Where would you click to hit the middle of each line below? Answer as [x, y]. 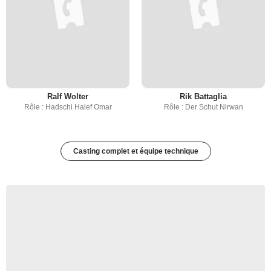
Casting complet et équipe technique [135, 151]
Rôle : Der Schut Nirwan [203, 107]
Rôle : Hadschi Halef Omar [68, 107]
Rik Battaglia [203, 96]
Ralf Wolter [68, 96]
